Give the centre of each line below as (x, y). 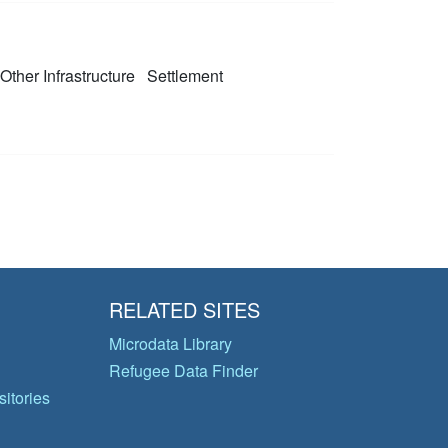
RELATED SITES (184, 309)
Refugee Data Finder (183, 370)
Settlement (182, 76)
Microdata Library (170, 343)
